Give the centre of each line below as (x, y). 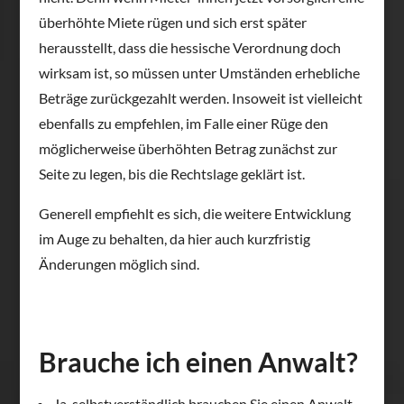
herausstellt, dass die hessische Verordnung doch (189, 47)
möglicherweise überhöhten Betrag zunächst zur (188, 148)
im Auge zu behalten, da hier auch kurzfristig (174, 238)
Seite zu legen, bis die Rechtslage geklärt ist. (171, 173)
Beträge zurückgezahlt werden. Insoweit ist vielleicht (200, 97)
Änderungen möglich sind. (119, 263)
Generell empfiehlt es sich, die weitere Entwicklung (194, 213)
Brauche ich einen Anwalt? (198, 361)
